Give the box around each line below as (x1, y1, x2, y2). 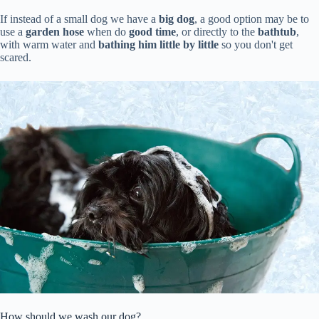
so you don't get (219, 38, 293, 51)
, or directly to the (176, 25, 258, 38)
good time (129, 25, 176, 38)
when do (84, 25, 129, 38)
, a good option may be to (194, 12, 309, 25)
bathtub (258, 25, 296, 38)
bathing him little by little (98, 38, 219, 51)
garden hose (26, 25, 84, 38)
